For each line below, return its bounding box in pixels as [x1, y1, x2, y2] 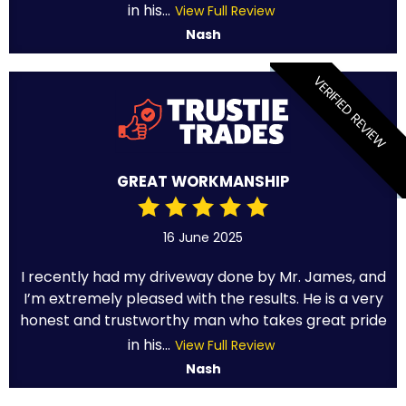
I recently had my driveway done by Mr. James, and [20, 266, 386, 288]
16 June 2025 [163, 228, 243, 247]
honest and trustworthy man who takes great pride [19, 310, 387, 332]
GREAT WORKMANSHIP [117, 171, 289, 193]
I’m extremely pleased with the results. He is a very [23, 288, 383, 310]
